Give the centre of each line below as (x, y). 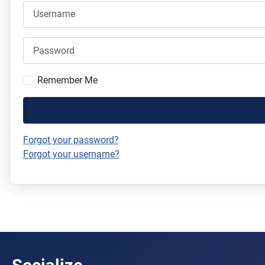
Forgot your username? (71, 154)
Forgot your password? (71, 140)
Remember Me (67, 80)
